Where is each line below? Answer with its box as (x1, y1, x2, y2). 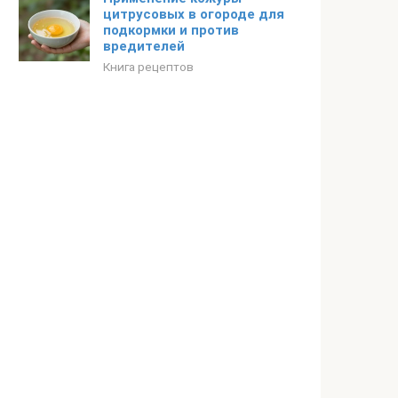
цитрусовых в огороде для (103, 6, 284, 22)
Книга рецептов (103, 60, 194, 74)
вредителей (103, 38, 185, 54)
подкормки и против (103, 22, 239, 38)
